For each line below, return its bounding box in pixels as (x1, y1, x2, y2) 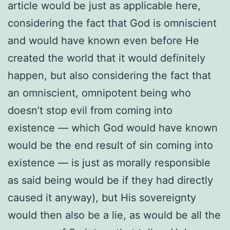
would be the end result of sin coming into (8, 139, 213, 151)
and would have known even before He (8, 34, 199, 47)
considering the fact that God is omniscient (8, 16, 217, 29)
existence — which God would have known (8, 121, 218, 134)
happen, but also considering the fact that (8, 69, 211, 82)
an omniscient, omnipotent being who (8, 86, 191, 99)
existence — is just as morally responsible (8, 156, 210, 169)
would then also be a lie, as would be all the (8, 208, 221, 221)
